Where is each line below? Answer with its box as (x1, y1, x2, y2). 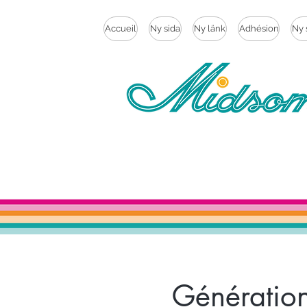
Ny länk (194, 23, 225, 34)
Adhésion (238, 23, 279, 34)
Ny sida (150, 23, 180, 34)
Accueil (105, 23, 136, 34)
